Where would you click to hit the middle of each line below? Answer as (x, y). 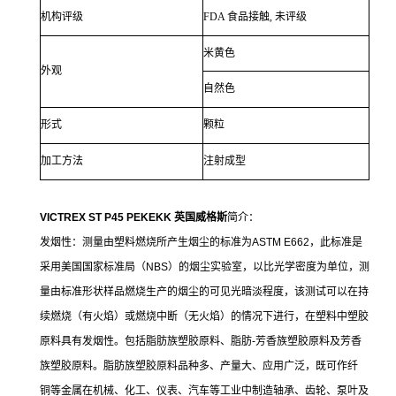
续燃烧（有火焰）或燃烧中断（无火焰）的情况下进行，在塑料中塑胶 (204, 316)
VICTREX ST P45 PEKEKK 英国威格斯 (133, 217)
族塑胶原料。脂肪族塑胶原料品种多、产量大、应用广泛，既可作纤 (199, 366)
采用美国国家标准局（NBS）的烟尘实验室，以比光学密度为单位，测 (205, 267)
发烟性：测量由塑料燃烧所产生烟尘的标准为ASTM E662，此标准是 (201, 242)
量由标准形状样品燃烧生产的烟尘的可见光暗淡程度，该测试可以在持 (204, 291)
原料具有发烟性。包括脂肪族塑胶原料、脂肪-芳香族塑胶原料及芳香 (201, 341)
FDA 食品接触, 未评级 (255, 16)
